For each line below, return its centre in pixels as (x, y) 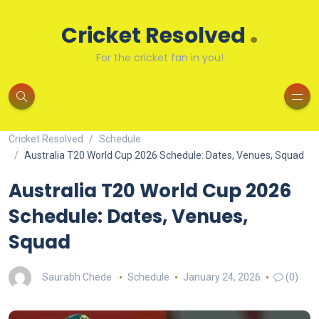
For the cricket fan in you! (159, 58)
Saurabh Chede (77, 277)
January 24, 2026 (221, 277)
